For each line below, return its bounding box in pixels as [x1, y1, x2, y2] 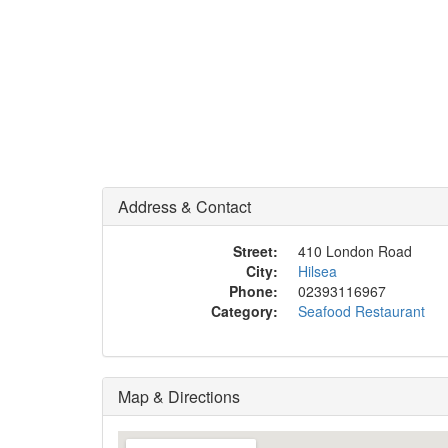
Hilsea [298, 261, 337, 281]
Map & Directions [118, 385, 240, 408]
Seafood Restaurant [298, 301, 425, 321]
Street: [233, 241, 278, 261]
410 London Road [298, 241, 412, 261]
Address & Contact [118, 195, 251, 218]
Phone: [229, 281, 278, 301]
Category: [211, 301, 278, 321]
